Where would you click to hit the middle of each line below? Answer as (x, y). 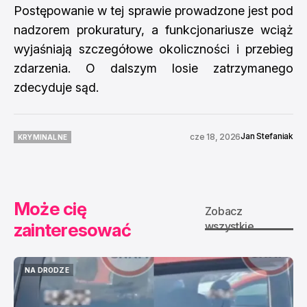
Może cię (50, 208)
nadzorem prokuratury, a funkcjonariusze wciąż (153, 29)
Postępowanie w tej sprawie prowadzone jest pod (153, 10)
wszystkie (229, 226)
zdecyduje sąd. (56, 87)
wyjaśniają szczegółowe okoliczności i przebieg (153, 49)
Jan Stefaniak (267, 136)
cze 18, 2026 (215, 136)
